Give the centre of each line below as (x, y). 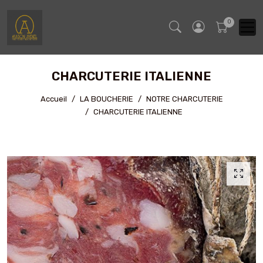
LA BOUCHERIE (106, 99)
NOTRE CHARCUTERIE (184, 99)
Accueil (53, 99)
